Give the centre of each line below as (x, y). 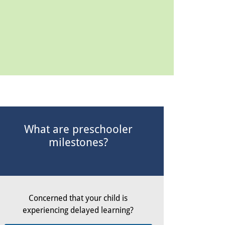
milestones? (78, 142)
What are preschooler (78, 129)
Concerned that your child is (78, 198)
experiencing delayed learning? (78, 210)
